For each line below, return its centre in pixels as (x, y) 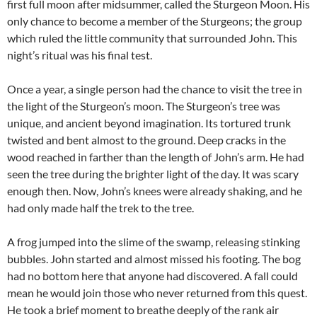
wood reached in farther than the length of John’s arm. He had (156, 157)
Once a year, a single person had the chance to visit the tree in (155, 89)
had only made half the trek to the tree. (100, 208)
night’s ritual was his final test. (80, 55)
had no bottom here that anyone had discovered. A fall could (152, 276)
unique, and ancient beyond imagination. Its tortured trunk (149, 123)
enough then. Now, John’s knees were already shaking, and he (155, 191)
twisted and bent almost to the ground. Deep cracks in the (146, 140)
